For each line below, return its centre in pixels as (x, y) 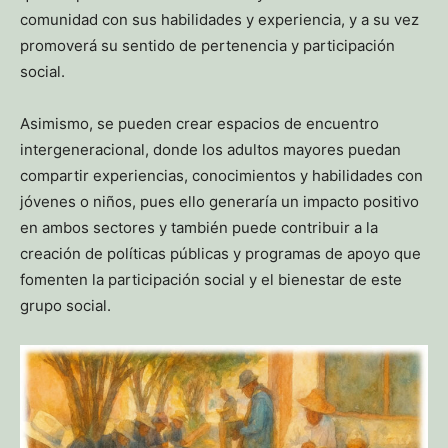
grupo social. (65, 306)
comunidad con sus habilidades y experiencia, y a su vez (219, 20)
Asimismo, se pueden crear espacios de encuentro (199, 124)
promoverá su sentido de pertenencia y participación (207, 46)
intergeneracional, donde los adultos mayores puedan (210, 150)
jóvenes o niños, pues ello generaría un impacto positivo (219, 202)
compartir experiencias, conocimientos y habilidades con (221, 176)
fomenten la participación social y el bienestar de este (211, 280)
